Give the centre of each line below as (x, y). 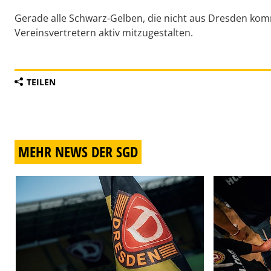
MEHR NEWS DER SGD (78, 152)
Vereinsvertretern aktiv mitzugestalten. (104, 33)
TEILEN (41, 82)
